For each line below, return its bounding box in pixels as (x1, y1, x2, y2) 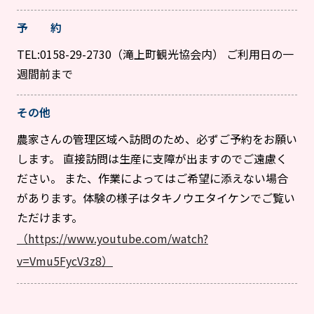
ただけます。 (17, 209, 83, 226)
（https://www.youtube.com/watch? (17, 230, 208, 247)
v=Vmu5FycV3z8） (17, 252, 113, 270)
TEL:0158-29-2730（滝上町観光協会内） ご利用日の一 (17, 46, 294, 63)
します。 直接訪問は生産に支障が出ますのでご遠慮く (17, 150, 287, 168)
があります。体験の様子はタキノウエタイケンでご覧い (17, 189, 295, 207)
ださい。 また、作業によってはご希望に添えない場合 (17, 170, 288, 187)
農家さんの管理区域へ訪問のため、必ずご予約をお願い (17, 130, 297, 148)
